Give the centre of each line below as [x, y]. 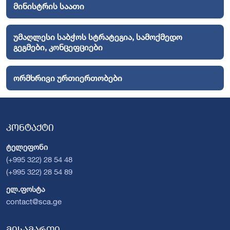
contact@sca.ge [34, 201]
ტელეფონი [27, 147]
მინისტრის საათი [49, 6]
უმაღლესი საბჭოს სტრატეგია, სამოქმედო [98, 37]
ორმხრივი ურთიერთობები [68, 78]
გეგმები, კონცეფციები [58, 47]
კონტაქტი [30, 127]
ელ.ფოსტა [26, 189]
